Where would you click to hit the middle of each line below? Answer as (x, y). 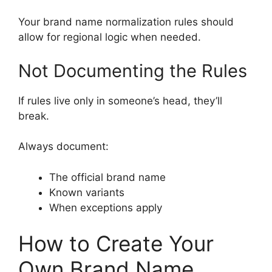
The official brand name (107, 177)
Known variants (87, 192)
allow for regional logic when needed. (110, 37)
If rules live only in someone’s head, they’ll (120, 100)
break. (34, 116)
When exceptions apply (106, 207)
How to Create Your (116, 244)
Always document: (63, 147)
